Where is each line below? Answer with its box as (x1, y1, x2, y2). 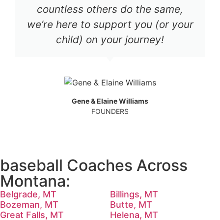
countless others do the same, (37, 2, 183, 15)
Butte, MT (110, 199, 152, 210)
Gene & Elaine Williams (72, 96, 148, 105)
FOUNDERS (91, 107, 129, 115)
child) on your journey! (56, 33, 164, 46)
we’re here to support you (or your (27, 18, 193, 30)
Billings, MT (110, 189, 158, 199)
